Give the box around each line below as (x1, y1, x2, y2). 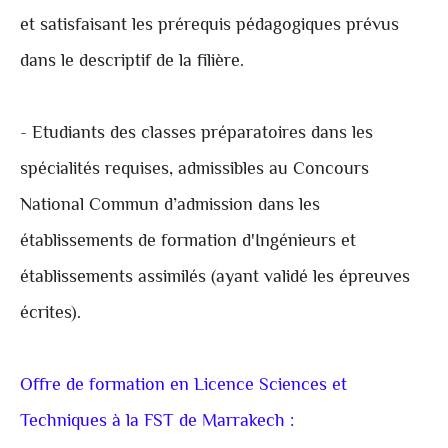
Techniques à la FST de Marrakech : (20, 408, 294, 437)
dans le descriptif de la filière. (20, 48, 244, 77)
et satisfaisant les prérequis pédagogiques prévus (20, 12, 399, 41)
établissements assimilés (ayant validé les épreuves (20, 264, 410, 293)
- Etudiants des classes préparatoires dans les (20, 120, 373, 149)
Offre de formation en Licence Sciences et (20, 372, 347, 401)
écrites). (20, 300, 81, 329)
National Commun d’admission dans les (20, 192, 320, 221)
